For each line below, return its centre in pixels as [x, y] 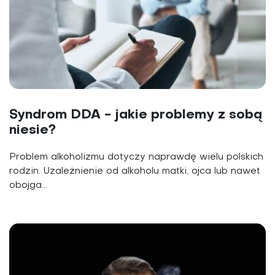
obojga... [28, 185]
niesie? [33, 130]
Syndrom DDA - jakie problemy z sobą [136, 115]
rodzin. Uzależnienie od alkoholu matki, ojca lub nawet [135, 171]
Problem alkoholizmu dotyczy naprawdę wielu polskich [136, 157]
